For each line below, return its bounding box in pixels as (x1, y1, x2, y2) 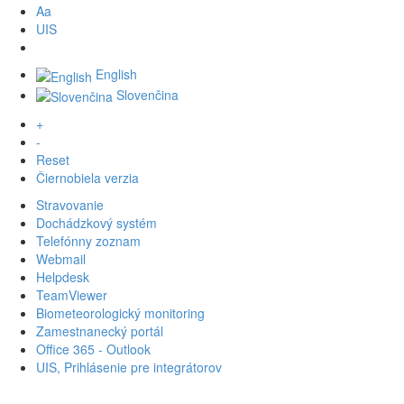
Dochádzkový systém (36, 213, 157, 232)
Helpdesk (36, 267, 89, 286)
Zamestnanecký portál (36, 321, 163, 340)
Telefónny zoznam (36, 231, 141, 250)
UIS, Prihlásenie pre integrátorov (36, 357, 222, 376)
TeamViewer (36, 285, 107, 304)
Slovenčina (113, 85, 179, 104)
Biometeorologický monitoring (36, 303, 205, 322)
